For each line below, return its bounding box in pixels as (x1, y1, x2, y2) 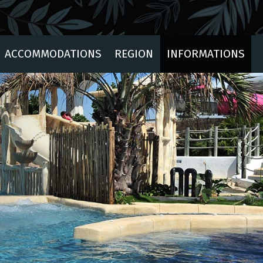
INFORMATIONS (166, 47, 245, 60)
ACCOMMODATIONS (5, 47, 102, 60)
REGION (114, 47, 154, 60)
